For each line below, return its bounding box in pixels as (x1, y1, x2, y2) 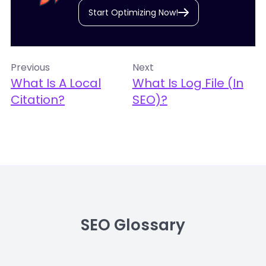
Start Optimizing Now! (88, 7, 178, 18)
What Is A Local (11, 75, 101, 91)
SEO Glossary (81, 214, 185, 236)
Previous (11, 61, 50, 74)
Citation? (11, 91, 65, 108)
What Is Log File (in (132, 75, 243, 91)
